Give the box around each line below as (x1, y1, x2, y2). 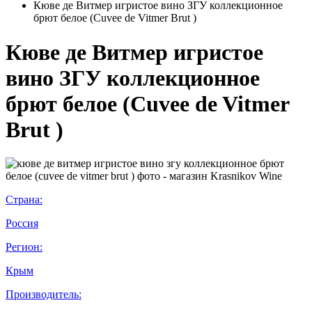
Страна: (6, 194, 42, 206)
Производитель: (6, 288, 81, 301)
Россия (6, 217, 38, 230)
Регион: (6, 241, 42, 253)
